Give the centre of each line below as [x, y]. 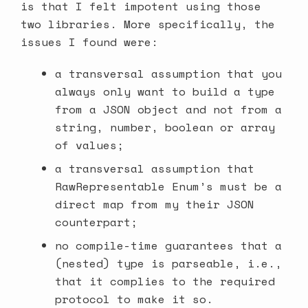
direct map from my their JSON [154, 205]
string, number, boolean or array [165, 128]
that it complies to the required [165, 282]
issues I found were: [89, 42]
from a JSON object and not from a [168, 110]
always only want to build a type [165, 92]
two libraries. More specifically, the [148, 24]
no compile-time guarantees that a [168, 246]
